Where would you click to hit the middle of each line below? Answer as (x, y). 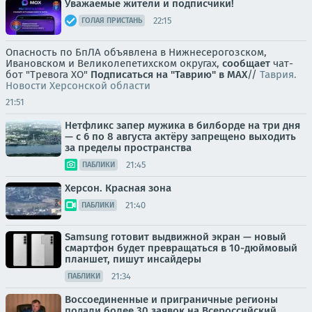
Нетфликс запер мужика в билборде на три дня (182, 126)
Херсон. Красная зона (118, 188)
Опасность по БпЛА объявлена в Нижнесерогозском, (136, 53)
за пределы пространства (128, 148)
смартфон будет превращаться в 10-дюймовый (181, 248)
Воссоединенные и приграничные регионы (171, 300)
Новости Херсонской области (78, 86)
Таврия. (278, 75)
